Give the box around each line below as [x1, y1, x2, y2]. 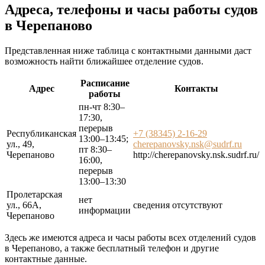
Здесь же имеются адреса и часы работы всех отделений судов [5, 232, 256, 243]
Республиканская [7, 128, 76, 138]
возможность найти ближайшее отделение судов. [5, 56, 203, 66]
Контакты [174, 83, 218, 93]
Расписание [80, 77, 130, 88]
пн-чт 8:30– [79, 101, 125, 112]
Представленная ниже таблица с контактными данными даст [5, 45, 251, 56]
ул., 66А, [7, 199, 41, 210]
